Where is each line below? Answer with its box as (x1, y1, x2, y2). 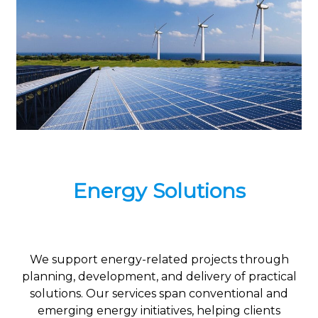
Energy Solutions (72, 178, 246, 204)
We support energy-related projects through (29, 253, 289, 267)
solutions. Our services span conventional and (30, 287, 288, 301)
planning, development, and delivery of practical (21, 270, 297, 284)
